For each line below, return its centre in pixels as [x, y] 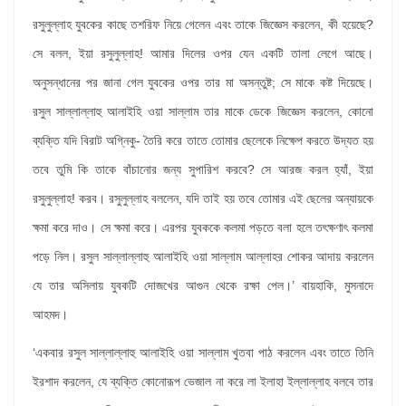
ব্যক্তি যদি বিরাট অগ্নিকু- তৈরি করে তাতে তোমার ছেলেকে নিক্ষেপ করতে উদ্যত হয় [203, 141]
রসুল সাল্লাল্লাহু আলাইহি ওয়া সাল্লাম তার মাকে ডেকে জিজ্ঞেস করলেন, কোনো [203, 112]
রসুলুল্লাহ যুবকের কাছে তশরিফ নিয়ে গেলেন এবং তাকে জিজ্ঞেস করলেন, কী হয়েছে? [203, 25]
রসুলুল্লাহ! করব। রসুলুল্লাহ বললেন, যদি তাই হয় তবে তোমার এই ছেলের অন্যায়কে [203, 199]
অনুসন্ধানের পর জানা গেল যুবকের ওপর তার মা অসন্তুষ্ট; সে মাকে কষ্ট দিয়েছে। [203, 83]
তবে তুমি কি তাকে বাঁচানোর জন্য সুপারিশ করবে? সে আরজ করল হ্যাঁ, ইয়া [203, 170]
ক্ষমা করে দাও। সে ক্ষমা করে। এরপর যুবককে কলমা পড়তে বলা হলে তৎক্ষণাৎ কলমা [203, 228]
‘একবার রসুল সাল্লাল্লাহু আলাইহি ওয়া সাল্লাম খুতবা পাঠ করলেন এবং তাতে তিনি [203, 353]
